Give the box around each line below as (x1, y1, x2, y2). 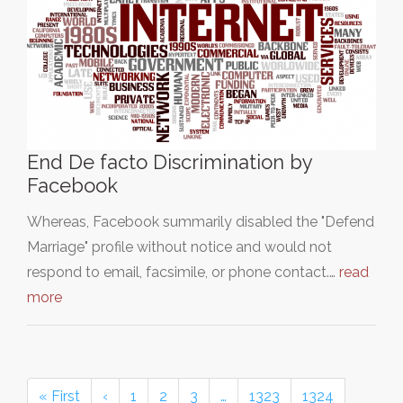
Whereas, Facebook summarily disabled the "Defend (27, 212, 374, 230)
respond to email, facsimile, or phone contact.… (27, 263, 339, 281)
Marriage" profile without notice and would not (27, 237, 332, 255)
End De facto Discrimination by (27, 149, 312, 174)
